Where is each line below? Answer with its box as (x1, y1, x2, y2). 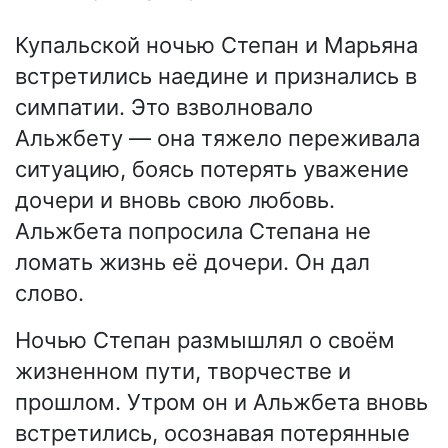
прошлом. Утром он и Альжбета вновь (15, 389, 428, 416)
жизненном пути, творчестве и (15, 358, 351, 385)
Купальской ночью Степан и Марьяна (15, 32, 418, 59)
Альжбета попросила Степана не (15, 218, 371, 245)
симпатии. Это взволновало (15, 94, 313, 121)
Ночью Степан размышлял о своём (15, 327, 395, 354)
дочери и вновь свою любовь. (15, 187, 335, 214)
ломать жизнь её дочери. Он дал (15, 249, 370, 276)
